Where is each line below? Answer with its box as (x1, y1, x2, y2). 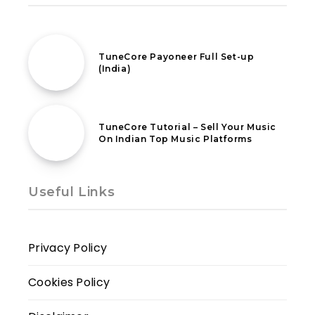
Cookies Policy (28, 274, 110, 290)
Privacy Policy (28, 239, 108, 256)
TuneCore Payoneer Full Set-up (98, 51, 255, 62)
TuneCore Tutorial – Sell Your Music (98, 121, 277, 132)
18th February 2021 (98, 106, 179, 119)
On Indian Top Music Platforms (98, 133, 252, 144)
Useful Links (28, 184, 115, 200)
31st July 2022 (98, 36, 160, 49)
